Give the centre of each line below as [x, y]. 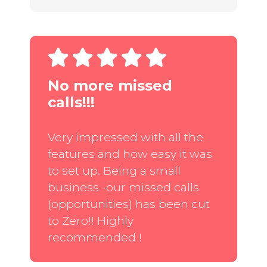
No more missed [110, 85]
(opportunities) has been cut [128, 204]
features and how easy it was [130, 153]
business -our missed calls [123, 187]
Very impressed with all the [125, 137]
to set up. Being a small [114, 170]
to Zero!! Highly [90, 220]
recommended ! [94, 237]
